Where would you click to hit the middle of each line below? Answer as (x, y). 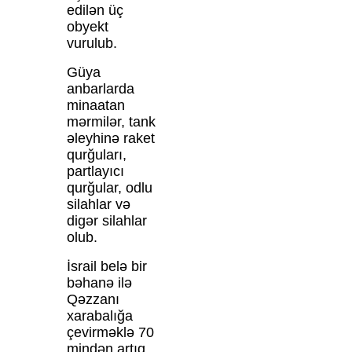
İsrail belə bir (106, 267)
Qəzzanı (93, 300)
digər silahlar (106, 221)
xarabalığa (99, 316)
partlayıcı (95, 172)
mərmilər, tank (111, 122)
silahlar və (98, 205)
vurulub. (92, 44)
